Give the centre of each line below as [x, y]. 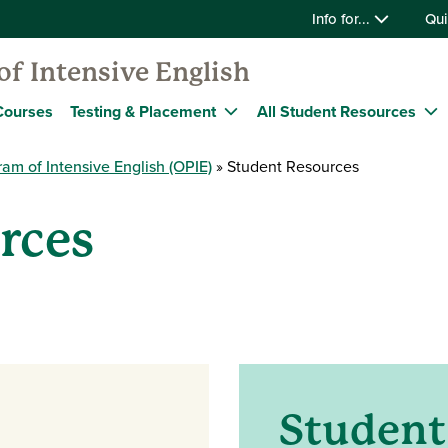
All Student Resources [336, 111]
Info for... [343, 19]
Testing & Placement [143, 111]
